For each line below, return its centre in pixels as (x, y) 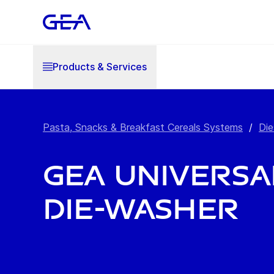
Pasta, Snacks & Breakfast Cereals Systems (143, 127)
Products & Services (100, 66)
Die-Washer (141, 209)
